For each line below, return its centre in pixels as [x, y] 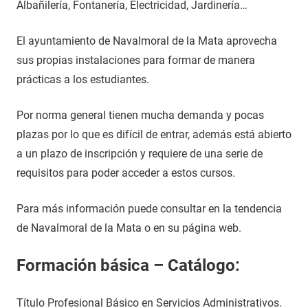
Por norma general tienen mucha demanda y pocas [140, 115]
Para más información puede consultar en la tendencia [149, 209]
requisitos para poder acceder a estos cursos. [126, 173]
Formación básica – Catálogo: [128, 265]
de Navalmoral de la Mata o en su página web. [129, 228]
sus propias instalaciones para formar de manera [136, 60]
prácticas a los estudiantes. [83, 79]
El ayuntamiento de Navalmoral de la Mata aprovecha [147, 41]
